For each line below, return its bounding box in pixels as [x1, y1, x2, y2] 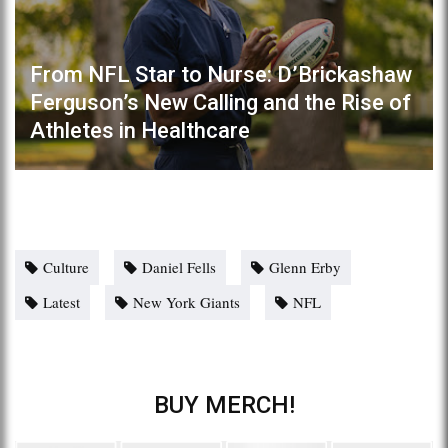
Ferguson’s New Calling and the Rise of [30, 89, 411, 115]
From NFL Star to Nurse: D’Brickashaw [30, 61, 412, 87]
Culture [43, 256, 89, 277]
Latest [43, 291, 80, 312]
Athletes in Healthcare [30, 117, 250, 143]
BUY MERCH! [153, 390, 295, 419]
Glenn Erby [269, 256, 341, 277]
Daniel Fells [142, 256, 216, 277]
